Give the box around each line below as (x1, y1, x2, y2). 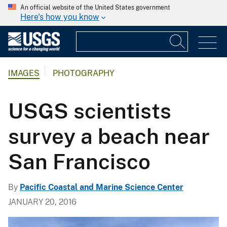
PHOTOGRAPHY (53, 68, 115, 79)
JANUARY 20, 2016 (8, 197, 77, 207)
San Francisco (8, 148, 150, 174)
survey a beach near (8, 123, 210, 148)
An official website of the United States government (20, 4, 170, 11)
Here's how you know (20, 12, 99, 22)
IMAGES (8, 68, 40, 79)
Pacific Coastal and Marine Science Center (20, 182, 183, 192)
